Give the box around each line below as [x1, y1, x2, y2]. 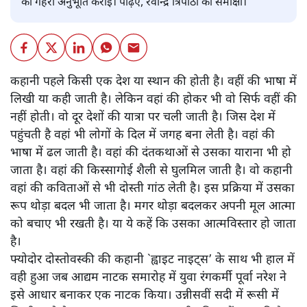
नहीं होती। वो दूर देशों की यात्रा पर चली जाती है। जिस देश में [10, 109, 275, 125]
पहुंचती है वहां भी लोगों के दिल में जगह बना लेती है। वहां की [10, 127, 275, 143]
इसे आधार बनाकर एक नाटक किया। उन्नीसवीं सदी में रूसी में [10, 287, 279, 304]
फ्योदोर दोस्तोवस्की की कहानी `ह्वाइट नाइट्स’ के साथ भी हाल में [10, 251, 295, 268]
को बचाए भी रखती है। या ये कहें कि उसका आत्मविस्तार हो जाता [10, 216, 296, 232]
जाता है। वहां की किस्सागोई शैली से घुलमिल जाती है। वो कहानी [10, 162, 293, 179]
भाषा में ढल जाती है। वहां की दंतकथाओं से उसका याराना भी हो [10, 145, 291, 161]
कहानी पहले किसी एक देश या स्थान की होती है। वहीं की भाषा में [10, 73, 297, 90]
